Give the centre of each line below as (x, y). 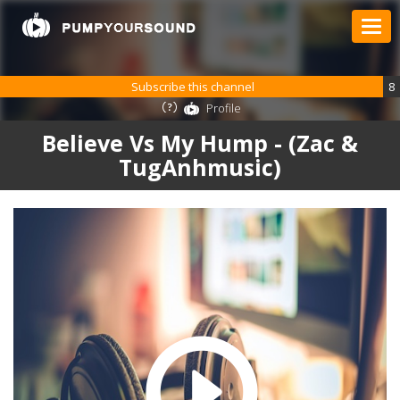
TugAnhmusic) (200, 167)
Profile (224, 108)
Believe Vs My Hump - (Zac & (200, 143)
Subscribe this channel (196, 87)
